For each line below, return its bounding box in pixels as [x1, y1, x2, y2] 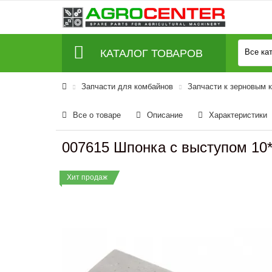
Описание [147, 110, 183, 120]
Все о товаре [73, 110, 121, 120]
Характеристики [209, 110, 267, 120]
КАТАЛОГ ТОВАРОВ [100, 47, 203, 59]
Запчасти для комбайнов [81, 82, 173, 91]
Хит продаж [67, 173, 107, 182]
